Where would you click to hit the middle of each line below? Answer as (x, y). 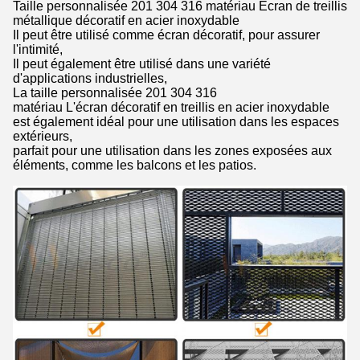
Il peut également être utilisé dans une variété (142, 64)
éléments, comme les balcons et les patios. (135, 166)
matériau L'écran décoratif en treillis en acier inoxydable (171, 108)
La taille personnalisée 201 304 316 (115, 93)
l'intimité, (38, 50)
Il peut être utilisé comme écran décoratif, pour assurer (166, 35)
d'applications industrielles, (90, 79)
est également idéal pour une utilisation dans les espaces (176, 122)
